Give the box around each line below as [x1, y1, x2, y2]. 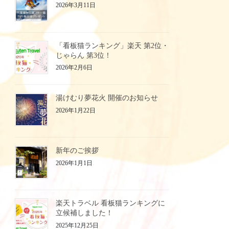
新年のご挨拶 [56, 147, 99, 155]
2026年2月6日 [56, 64, 93, 72]
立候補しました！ [56, 209, 113, 217]
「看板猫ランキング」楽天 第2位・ [56, 41, 169, 50]
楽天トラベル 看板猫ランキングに [56, 199, 166, 207]
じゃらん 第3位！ [56, 51, 112, 59]
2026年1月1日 [56, 159, 93, 167]
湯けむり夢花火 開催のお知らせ [56, 94, 158, 102]
